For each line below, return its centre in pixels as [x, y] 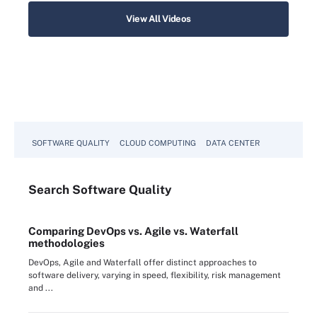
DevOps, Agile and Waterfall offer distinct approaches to [143, 263]
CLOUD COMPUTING [158, 143]
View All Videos [158, 19]
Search [50, 190]
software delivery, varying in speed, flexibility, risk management [155, 276]
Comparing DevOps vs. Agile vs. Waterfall [133, 231]
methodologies [67, 243]
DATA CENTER [233, 143]
